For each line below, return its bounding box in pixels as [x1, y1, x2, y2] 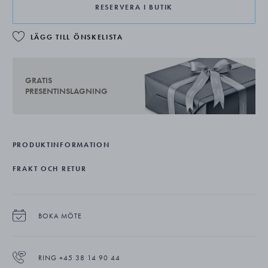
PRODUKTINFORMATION [12, 139, 110, 150]
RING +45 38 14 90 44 [38, 252, 120, 263]
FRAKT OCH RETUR [12, 163, 87, 173]
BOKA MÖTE [38, 211, 82, 221]
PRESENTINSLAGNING [25, 86, 108, 97]
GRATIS [25, 75, 52, 86]
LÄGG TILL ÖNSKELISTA [30, 32, 123, 42]
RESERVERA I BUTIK [95, 2, 173, 12]
